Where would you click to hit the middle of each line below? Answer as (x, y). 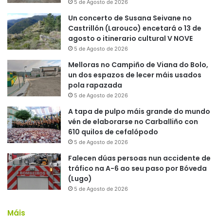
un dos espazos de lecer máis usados (135, 75)
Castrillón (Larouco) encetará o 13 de (135, 28)
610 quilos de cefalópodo (113, 132)
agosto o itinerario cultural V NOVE (130, 39)
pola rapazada (95, 85)
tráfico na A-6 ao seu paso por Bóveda (137, 169)
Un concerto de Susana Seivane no (130, 18)
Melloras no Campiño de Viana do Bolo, (138, 65)
